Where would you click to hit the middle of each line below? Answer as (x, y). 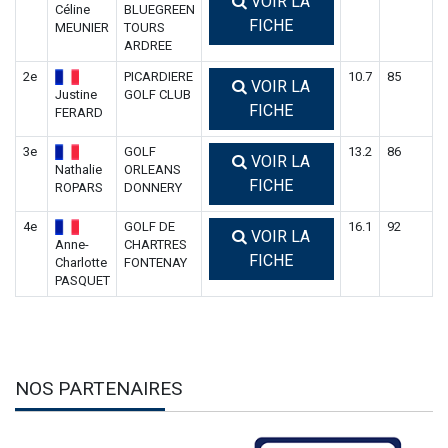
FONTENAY (155, 262)
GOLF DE (149, 226)
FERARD (78, 112)
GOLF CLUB (157, 94)
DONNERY (152, 187)
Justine (75, 94)
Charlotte (80, 262)
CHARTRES (155, 244)
